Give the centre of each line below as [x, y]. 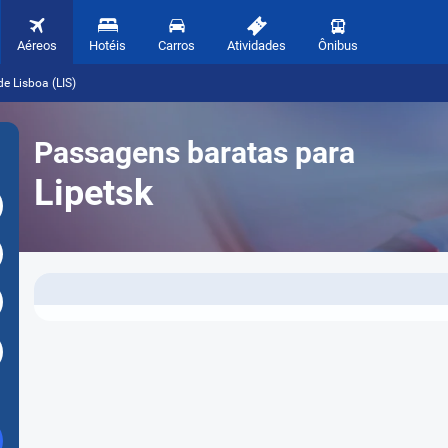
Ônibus [338, 45]
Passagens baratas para [194, 152]
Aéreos [37, 45]
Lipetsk [93, 193]
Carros [176, 45]
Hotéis [107, 45]
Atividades [256, 45]
